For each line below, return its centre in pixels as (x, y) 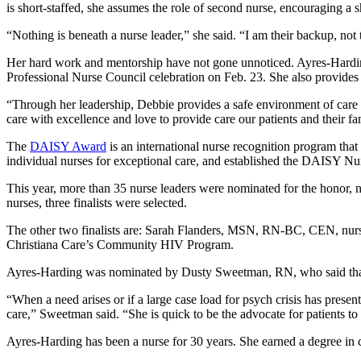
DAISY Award (68, 147)
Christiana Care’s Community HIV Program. (120, 245)
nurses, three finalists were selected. (97, 203)
